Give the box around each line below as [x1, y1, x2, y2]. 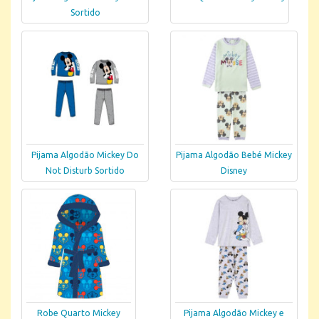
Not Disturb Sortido [46, 166, 125, 176]
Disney [221, 166, 247, 176]
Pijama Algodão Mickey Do [31, 150, 139, 160]
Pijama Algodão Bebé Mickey [176, 150, 292, 160]
